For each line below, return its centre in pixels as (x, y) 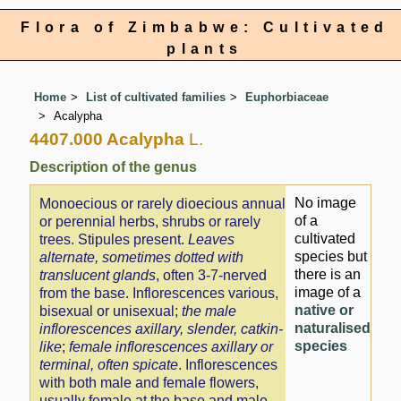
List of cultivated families (156, 98)
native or (324, 310)
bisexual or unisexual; (111, 311)
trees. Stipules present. (114, 240)
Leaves (212, 240)
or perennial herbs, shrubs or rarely (150, 222)
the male (209, 311)
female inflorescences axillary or (171, 347)
